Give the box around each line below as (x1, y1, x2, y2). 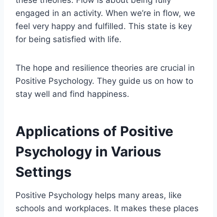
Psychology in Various (15, 143, 161, 160)
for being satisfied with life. (15, 34, 122, 44)
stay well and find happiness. (15, 89, 129, 99)
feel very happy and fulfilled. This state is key (15, 21, 192, 31)
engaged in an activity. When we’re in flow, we (15, 8, 195, 18)
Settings (15, 163, 72, 180)
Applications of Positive (15, 123, 173, 139)
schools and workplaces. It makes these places (15, 203, 199, 213)
